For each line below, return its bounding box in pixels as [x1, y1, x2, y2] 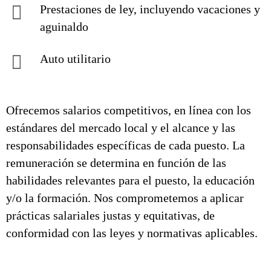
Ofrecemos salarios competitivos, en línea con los [6, 103, 251, 117]
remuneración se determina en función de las [6, 156, 226, 169]
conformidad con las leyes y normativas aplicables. [6, 226, 258, 240]
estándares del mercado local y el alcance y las [6, 121, 235, 134]
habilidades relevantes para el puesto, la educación [6, 174, 255, 187]
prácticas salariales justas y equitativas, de [6, 209, 215, 222]
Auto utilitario [40, 52, 111, 65]
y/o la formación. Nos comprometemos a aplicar [6, 191, 244, 204]
